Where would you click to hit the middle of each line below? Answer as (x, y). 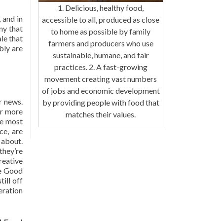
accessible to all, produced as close (101, 20)
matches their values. (101, 114)
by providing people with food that (101, 103)
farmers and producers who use (101, 43)
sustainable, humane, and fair (101, 55)
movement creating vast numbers (101, 79)
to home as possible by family (101, 32)
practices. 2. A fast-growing (101, 67)
